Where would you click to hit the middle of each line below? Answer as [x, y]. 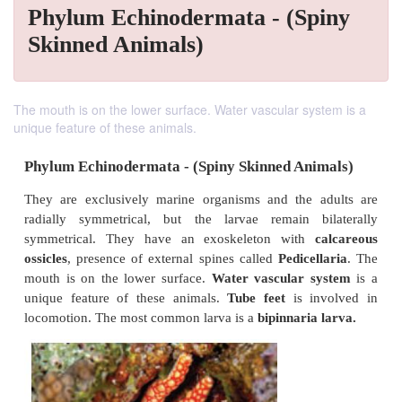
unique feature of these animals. [105, 127]
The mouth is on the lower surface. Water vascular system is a [190, 109]
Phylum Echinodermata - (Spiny [189, 17]
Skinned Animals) [116, 44]
